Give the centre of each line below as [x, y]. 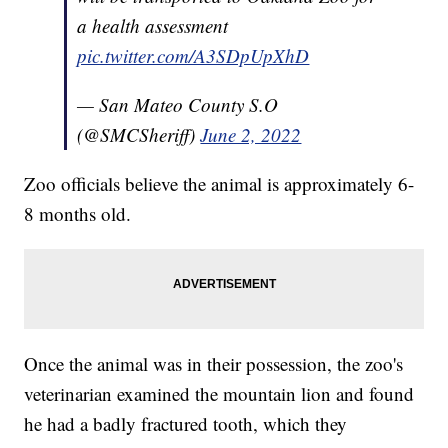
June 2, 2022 [251, 134]
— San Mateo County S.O [178, 104]
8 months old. [78, 213]
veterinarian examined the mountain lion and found [219, 393]
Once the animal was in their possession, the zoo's [214, 363]
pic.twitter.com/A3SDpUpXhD [193, 55]
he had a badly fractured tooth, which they [186, 423]
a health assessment [153, 25]
